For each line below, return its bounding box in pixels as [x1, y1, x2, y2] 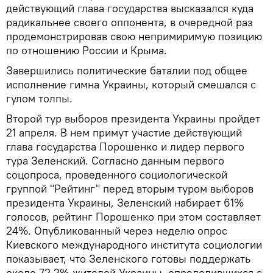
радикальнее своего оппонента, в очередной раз [6, 15, 253, 29]
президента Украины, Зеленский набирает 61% [6, 195, 244, 210]
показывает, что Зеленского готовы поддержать [6, 251, 250, 266]
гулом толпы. [6, 91, 73, 105]
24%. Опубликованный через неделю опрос [6, 223, 227, 238]
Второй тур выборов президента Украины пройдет [6, 111, 260, 126]
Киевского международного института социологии [6, 237, 262, 252]
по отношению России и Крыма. [6, 43, 167, 57]
